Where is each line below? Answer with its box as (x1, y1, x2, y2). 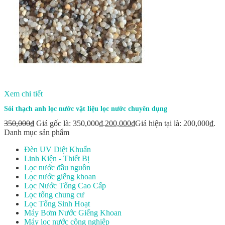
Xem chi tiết (4, 89, 43, 98)
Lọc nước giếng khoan (24, 172, 96, 181)
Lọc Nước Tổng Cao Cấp (24, 181, 106, 190)
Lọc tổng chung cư (24, 190, 84, 199)
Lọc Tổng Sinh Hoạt (24, 199, 90, 208)
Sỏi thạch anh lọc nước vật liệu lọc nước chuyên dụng (4, 104, 167, 113)
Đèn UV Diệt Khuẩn (24, 145, 91, 154)
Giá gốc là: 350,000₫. (36, 119, 105, 128)
